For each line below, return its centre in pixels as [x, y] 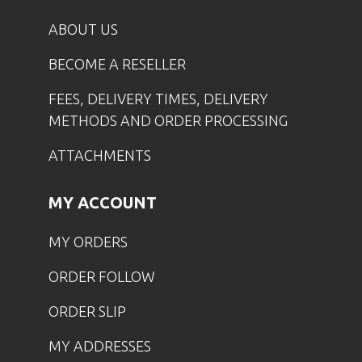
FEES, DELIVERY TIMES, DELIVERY [158, 99]
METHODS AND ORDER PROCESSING [168, 121]
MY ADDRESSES [99, 346]
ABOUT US [83, 29]
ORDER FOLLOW [101, 277]
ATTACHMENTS [99, 156]
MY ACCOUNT [102, 203]
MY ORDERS [88, 242]
